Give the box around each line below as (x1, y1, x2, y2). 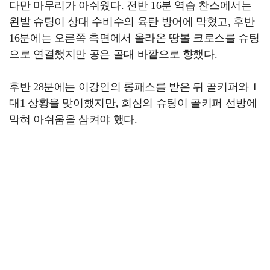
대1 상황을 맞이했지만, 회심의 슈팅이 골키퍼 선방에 (9, 97, 257, 110)
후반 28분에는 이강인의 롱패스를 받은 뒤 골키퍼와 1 (9, 81, 257, 93)
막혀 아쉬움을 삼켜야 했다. (9, 113, 137, 126)
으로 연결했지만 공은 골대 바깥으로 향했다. (9, 48, 218, 61)
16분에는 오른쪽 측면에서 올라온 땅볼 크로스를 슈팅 (9, 32, 260, 45)
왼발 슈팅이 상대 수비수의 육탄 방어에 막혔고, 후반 (9, 16, 255, 28)
